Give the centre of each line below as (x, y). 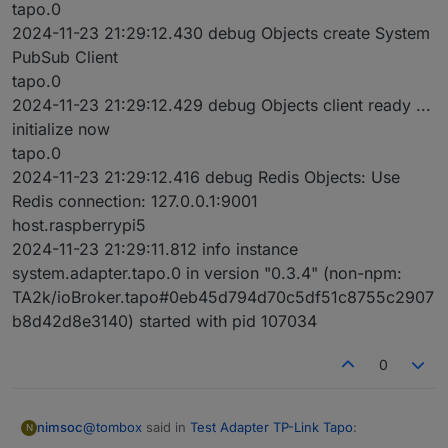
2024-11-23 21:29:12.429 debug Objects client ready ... (221, 105)
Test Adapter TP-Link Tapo (271, 427)
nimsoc (60, 427)
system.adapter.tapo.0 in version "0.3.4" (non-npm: (207, 273)
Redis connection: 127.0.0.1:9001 (135, 201)
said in (166, 427)
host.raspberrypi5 (79, 225)
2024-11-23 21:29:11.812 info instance (155, 249)
